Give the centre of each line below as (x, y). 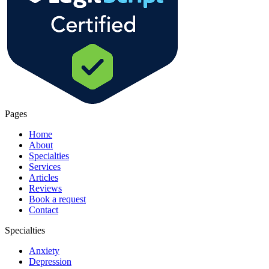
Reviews (45, 189)
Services (45, 167)
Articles (44, 178)
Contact (44, 210)
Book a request (57, 199)
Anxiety (44, 251)
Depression (50, 262)
